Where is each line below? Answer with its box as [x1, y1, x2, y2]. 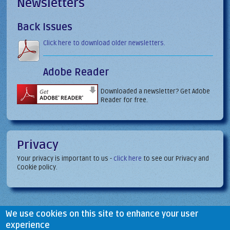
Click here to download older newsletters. [43, 39, 166, 47]
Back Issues [17, 21, 73, 34]
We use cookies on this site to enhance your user [6, 208, 199, 219]
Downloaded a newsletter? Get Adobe [101, 87, 210, 95]
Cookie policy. [17, 163, 58, 171]
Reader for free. [101, 95, 148, 104]
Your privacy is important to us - [17, 154, 114, 163]
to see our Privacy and [142, 154, 209, 163]
